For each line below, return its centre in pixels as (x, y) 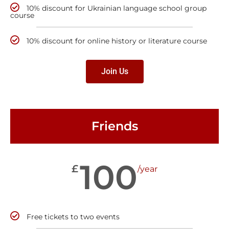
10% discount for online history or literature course (117, 41)
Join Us (114, 71)
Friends (114, 126)
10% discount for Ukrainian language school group (117, 8)
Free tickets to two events (73, 216)
